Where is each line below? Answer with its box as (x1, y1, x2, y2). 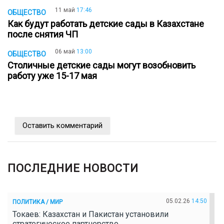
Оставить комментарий (22, 120, 102, 130)
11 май (55, 6, 75, 14)
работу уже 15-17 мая (7, 70, 101, 81)
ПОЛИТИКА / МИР (12, 198, 62, 206)
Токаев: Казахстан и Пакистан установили (12, 209, 168, 219)
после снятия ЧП (7, 29, 82, 40)
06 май (55, 47, 75, 55)
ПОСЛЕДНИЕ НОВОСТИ (7, 161, 138, 174)
